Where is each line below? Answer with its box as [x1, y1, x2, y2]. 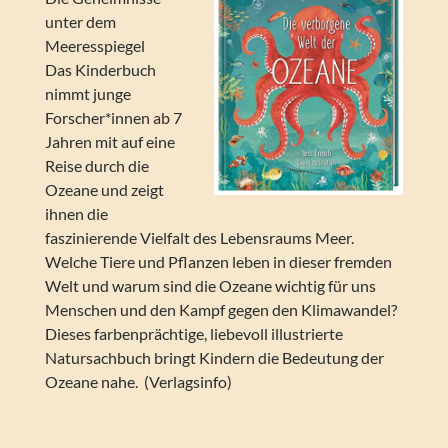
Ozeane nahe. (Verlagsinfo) [44, 372, 232, 392]
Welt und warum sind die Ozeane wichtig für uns [44, 276, 376, 296]
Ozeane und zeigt [44, 180, 164, 200]
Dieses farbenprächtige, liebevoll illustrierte [44, 324, 343, 344]
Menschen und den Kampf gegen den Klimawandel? [44, 300, 397, 320]
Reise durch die [44, 156, 149, 176]
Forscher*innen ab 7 [44, 108, 182, 128]
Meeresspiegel [44, 36, 148, 56]
